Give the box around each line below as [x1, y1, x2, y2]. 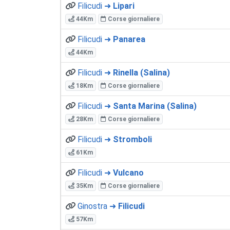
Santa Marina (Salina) [113, 101, 197, 111]
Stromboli [113, 134, 152, 144]
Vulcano [113, 167, 144, 178]
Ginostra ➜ [78, 201, 118, 211]
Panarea [113, 34, 145, 44]
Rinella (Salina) [113, 67, 170, 78]
